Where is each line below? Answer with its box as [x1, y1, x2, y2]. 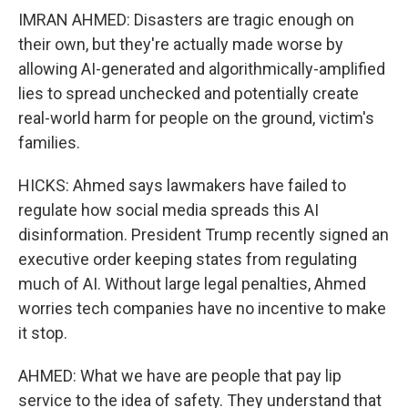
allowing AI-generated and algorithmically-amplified [18, 59, 385, 78]
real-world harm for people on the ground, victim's [18, 108, 374, 127]
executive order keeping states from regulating [18, 250, 357, 269]
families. [18, 133, 80, 152]
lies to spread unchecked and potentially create [18, 84, 359, 103]
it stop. [18, 323, 67, 342]
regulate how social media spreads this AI [18, 200, 319, 219]
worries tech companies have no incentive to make [18, 299, 386, 318]
